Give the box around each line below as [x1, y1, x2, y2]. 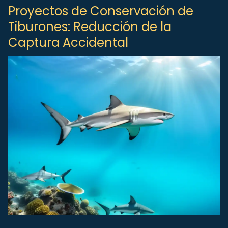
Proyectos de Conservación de [8, 3, 193, 19]
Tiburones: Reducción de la [8, 18, 172, 35]
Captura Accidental [8, 34, 128, 51]
